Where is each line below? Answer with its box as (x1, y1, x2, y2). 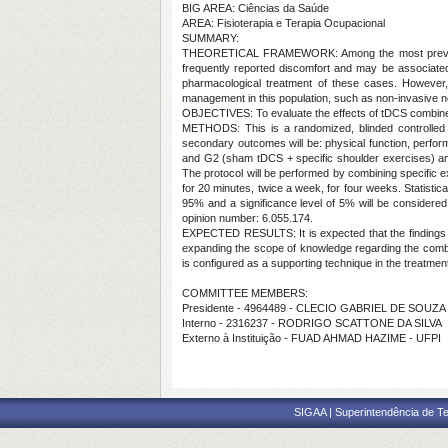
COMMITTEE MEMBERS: (182, 287, 308, 299)
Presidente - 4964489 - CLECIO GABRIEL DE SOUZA (182, 302, 446, 314)
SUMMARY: (182, 32, 239, 44)
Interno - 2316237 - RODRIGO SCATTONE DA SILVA (182, 317, 442, 329)
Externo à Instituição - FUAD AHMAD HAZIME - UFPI (182, 332, 441, 344)
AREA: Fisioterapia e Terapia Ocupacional (182, 17, 385, 29)
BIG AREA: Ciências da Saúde (182, 2, 329, 14)
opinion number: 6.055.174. (182, 212, 313, 224)
